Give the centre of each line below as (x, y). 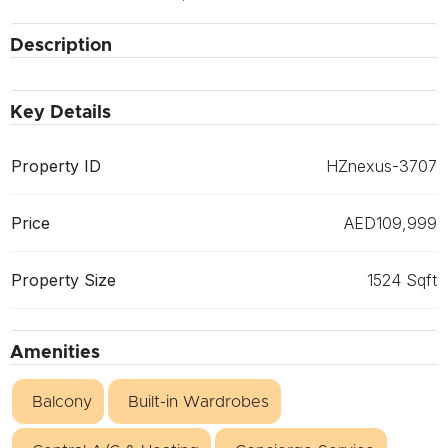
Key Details (60, 112)
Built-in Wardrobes (198, 401)
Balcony (62, 401)
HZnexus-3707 (381, 165)
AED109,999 (390, 222)
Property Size (63, 279)
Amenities (55, 352)
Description (61, 45)
